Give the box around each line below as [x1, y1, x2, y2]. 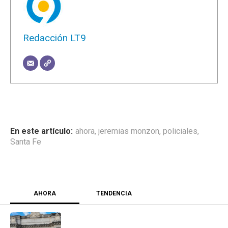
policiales [163, 126, 197, 136]
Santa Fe [10, 136, 41, 147]
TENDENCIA [96, 189, 132, 197]
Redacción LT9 [23, 32, 86, 44]
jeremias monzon [98, 126, 159, 136]
